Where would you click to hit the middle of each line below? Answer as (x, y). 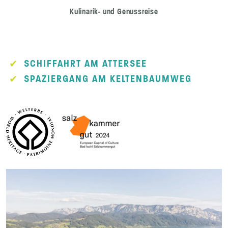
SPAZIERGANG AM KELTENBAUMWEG (108, 79)
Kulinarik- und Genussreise (114, 12)
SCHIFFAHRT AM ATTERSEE (85, 64)
